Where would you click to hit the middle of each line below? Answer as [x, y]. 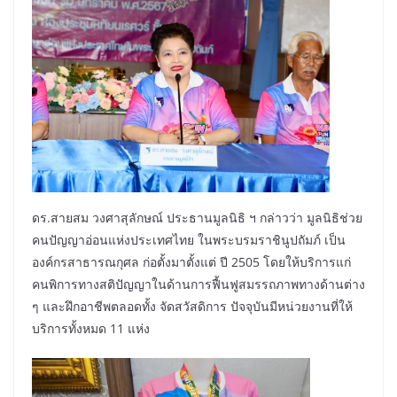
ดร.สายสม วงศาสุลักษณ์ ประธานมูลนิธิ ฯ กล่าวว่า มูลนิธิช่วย [197, 218]
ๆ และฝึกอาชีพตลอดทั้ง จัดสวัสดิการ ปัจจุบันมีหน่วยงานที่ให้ [192, 307]
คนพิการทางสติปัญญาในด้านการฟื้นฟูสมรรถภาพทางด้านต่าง [198, 284]
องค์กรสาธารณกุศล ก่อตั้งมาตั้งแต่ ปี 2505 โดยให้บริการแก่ [191, 262]
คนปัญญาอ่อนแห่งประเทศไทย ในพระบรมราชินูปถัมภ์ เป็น [189, 240]
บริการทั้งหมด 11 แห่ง [91, 329]
